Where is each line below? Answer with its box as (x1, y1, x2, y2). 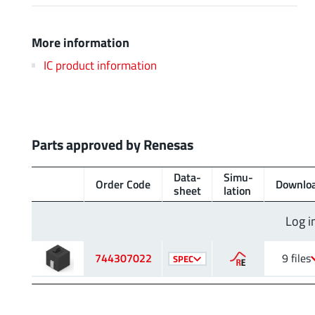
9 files (282, 250, 311, 267)
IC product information (43, 56, 157, 74)
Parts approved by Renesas (32, 134, 193, 155)
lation (224, 182, 251, 200)
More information (32, 32, 129, 52)
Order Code (96, 175, 150, 193)
